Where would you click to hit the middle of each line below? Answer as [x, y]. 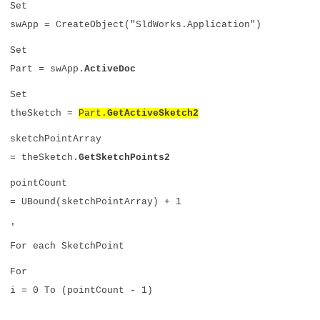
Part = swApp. [47, 69]
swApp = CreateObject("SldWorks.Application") [136, 25]
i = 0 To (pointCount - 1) [81, 290]
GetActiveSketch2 [153, 113]
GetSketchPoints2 [124, 157]
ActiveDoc [110, 69]
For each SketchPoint [67, 246]
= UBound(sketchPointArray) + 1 [96, 202]
